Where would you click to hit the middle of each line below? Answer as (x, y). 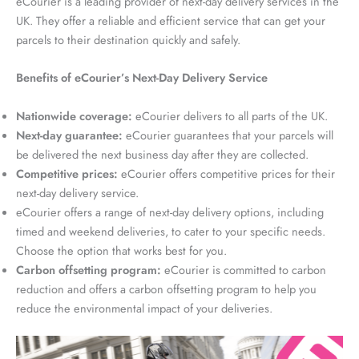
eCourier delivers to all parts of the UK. (230, 115)
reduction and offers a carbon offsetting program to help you (166, 288)
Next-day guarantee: (69, 135)
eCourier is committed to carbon (244, 269)
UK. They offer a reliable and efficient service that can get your (171, 21)
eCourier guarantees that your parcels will (228, 135)
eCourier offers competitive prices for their (226, 173)
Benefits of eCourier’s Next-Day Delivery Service (142, 78)
